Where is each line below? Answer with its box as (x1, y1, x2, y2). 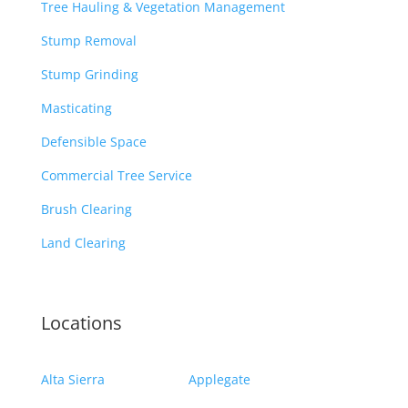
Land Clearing (40, 234, 126, 251)
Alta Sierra (40, 371, 105, 388)
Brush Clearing (40, 200, 132, 218)
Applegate (188, 371, 254, 388)
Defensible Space (40, 133, 147, 150)
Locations (40, 311, 122, 335)
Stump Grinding (40, 66, 138, 83)
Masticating (40, 99, 112, 117)
